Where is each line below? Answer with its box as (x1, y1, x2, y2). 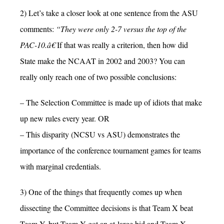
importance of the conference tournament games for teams (20, 144, 201, 155)
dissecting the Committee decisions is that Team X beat (20, 202, 193, 213)
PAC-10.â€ (20, 39, 55, 50)
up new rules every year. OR (20, 112, 109, 123)
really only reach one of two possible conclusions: (20, 71, 176, 82)
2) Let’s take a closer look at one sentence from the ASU (20, 7, 198, 18)
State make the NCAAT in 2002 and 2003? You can (20, 55, 185, 66)
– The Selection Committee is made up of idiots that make (20, 96, 202, 107)
